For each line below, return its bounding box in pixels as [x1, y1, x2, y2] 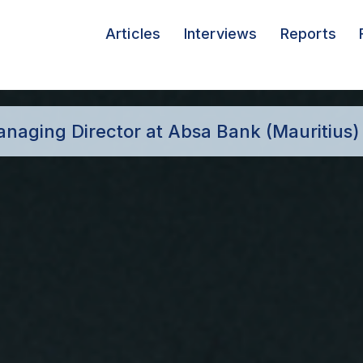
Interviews [183, 25, 258, 42]
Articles [105, 25, 161, 42]
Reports [280, 25, 336, 42]
